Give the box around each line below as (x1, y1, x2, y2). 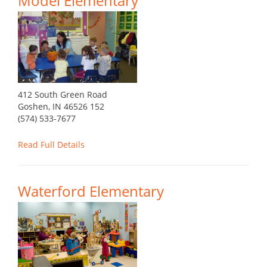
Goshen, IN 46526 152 (18, 101, 104, 113)
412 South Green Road (18, 89, 107, 101)
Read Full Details (18, 139, 85, 151)
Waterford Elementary (18, 181, 164, 201)
